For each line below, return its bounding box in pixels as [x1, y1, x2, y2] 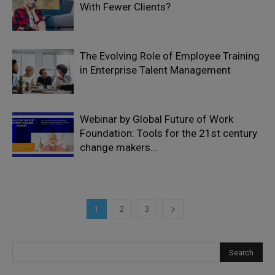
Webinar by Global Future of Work [80, 113, 233, 125]
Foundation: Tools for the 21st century [80, 127, 257, 139]
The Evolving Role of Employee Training [80, 50, 260, 62]
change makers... [80, 141, 158, 153]
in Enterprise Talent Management [80, 64, 231, 76]
